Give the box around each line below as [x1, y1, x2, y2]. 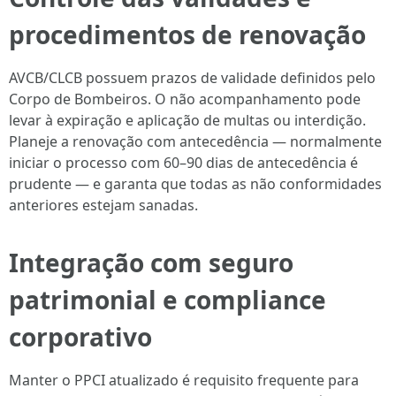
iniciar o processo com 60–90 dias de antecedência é [9, 153, 358, 172]
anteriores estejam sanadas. [9, 195, 198, 215]
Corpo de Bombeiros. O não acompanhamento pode [9, 89, 361, 109]
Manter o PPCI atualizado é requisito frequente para [9, 370, 359, 390]
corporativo [9, 320, 152, 354]
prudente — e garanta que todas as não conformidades [9, 174, 382, 194]
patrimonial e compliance [9, 283, 326, 316]
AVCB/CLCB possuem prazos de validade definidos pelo [9, 68, 376, 88]
